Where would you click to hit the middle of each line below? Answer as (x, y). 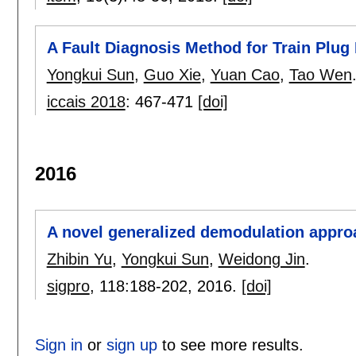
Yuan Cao (245, 74)
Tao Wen (320, 74)
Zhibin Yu (79, 259)
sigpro (68, 286)
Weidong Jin (261, 259)
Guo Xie (172, 74)
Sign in (58, 344)
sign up (132, 344)
